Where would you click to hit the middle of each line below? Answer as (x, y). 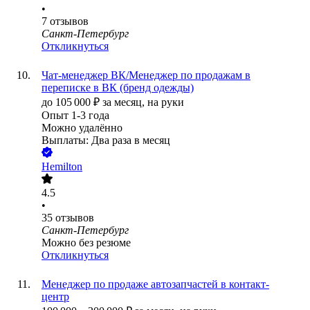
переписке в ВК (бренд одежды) (118, 88)
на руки (166, 102)
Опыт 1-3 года (75, 116)
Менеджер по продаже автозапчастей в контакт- (155, 284)
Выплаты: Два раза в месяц (106, 140)
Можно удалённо (82, 128)
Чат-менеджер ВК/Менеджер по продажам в (146, 75)
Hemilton (62, 167)
